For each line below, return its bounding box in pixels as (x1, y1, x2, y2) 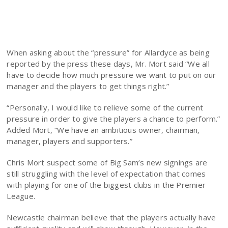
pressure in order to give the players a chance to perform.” (7, 113, 220, 124)
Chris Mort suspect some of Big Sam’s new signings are (7, 157, 208, 167)
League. (7, 191, 36, 201)
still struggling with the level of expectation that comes (7, 168, 206, 179)
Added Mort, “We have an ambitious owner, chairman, (7, 125, 200, 135)
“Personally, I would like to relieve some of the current (7, 102, 204, 112)
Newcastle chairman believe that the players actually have (7, 212, 216, 222)
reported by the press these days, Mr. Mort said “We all (7, 59, 210, 69)
